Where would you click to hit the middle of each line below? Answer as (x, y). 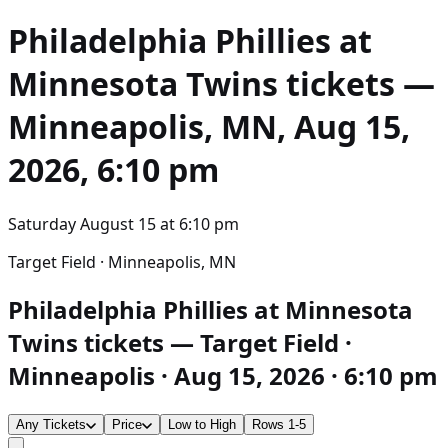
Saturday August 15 (82, 223)
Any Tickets (51, 424)
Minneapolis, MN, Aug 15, (209, 127)
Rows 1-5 (279, 424)
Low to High (202, 424)
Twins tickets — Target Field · (180, 342)
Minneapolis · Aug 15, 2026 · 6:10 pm (223, 375)
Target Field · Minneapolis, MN (122, 261)
